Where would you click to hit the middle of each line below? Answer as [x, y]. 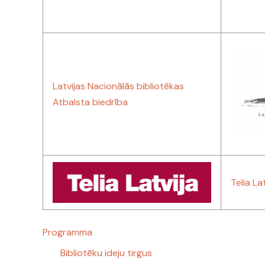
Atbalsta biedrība [90, 102]
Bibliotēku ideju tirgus [106, 253]
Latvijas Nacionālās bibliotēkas [118, 86]
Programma [67, 232]
